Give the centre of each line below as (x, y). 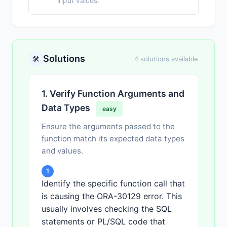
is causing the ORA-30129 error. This (112, 196)
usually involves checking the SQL (107, 209)
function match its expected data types (113, 139)
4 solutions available (166, 59)
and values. (62, 151)
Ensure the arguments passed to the (108, 127)
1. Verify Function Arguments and (113, 94)
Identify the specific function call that (113, 184)
